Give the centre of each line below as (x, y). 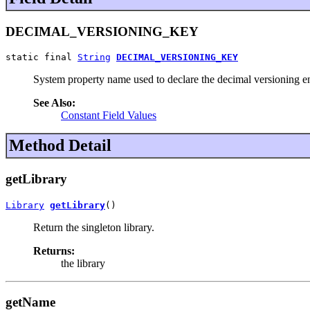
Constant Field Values (109, 116)
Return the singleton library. (94, 227)
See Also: (54, 103)
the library (83, 263)
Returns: (54, 250)
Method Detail (60, 146)
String (94, 57)
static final (42, 57)
